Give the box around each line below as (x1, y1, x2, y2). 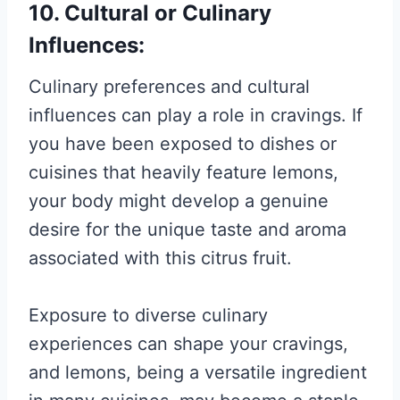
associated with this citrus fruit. (29, 247, 292, 269)
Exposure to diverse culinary (29, 304, 268, 326)
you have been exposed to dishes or (29, 133, 337, 154)
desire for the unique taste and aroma (29, 219, 346, 240)
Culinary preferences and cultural (29, 76, 310, 97)
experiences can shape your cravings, (29, 333, 348, 354)
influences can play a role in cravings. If (29, 104, 362, 126)
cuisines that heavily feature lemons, (29, 162, 338, 183)
